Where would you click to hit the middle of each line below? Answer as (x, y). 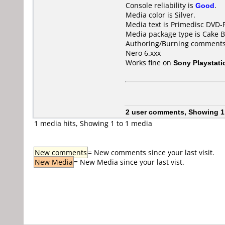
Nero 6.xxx (143, 53)
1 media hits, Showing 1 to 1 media (93, 123)
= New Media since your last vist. (129, 162)
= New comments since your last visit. (151, 152)
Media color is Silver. (160, 15)
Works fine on (149, 63)
